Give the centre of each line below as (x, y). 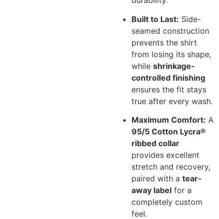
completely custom (167, 202)
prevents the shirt (164, 42)
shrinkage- (174, 66)
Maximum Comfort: (169, 120)
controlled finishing (169, 77)
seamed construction (171, 31)
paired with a (157, 179)
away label (152, 190)
